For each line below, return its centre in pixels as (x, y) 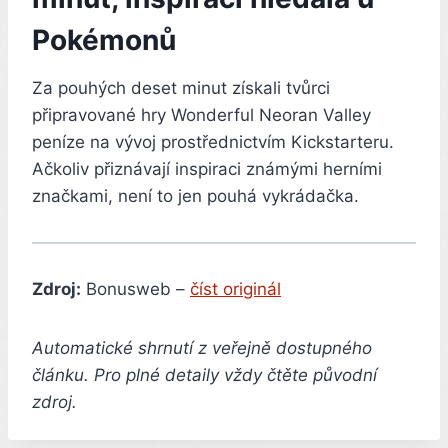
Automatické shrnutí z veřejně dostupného (202, 347)
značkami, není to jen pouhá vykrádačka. (195, 195)
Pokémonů (104, 39)
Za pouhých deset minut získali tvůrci (181, 87)
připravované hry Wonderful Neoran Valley (201, 114)
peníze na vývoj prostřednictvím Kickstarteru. (213, 141)
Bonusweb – (135, 288)
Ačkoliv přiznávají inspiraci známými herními (207, 168)
